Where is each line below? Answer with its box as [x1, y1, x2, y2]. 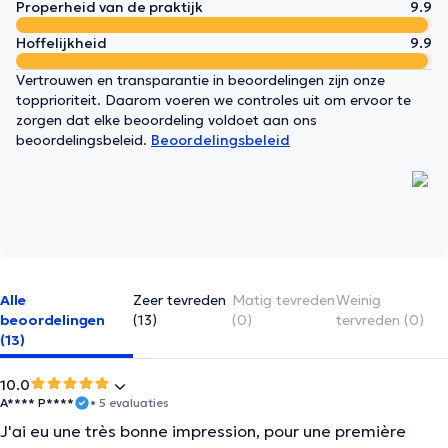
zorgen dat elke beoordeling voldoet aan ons [16, 111, 317, 129]
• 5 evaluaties [90, 395, 169, 410]
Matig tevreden [231, 291, 335, 309]
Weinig [335, 291, 381, 309]
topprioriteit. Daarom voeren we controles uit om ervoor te [16, 91, 411, 109]
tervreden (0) [335, 311, 424, 329]
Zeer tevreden [132, 291, 226, 309]
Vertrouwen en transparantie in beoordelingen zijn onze [16, 71, 385, 89]
